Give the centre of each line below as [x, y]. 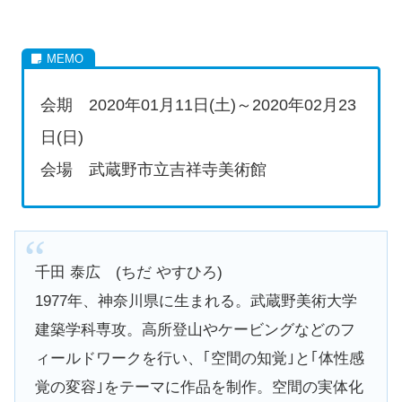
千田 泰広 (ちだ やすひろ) [128, 273]
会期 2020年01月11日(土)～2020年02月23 [199, 105]
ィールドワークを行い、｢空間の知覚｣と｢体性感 [199, 359]
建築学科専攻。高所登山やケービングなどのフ [195, 330]
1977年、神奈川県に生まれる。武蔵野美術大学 [196, 301]
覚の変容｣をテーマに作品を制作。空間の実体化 [199, 388]
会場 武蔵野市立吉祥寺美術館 [154, 169]
